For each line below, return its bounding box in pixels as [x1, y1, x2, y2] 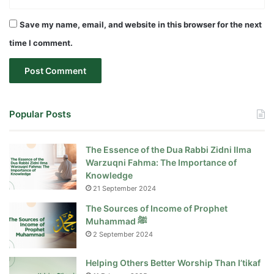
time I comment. [9, 38, 73, 48]
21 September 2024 [93, 184, 156, 193]
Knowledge [86, 170, 133, 181]
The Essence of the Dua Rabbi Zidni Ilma [86, 144, 251, 155]
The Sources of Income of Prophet [86, 203, 228, 214]
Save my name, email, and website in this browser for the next [20, 20, 262, 30]
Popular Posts [9, 108, 71, 120]
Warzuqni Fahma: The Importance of [86, 157, 237, 168]
